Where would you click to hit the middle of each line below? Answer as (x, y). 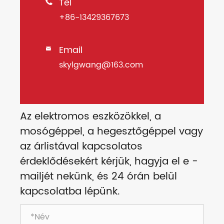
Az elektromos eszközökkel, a (90, 117)
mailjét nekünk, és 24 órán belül (98, 177)
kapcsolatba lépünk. (70, 192)
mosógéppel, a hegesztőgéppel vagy (111, 132)
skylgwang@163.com (101, 65)
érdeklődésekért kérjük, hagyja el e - (109, 162)
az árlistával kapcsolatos (81, 147)
